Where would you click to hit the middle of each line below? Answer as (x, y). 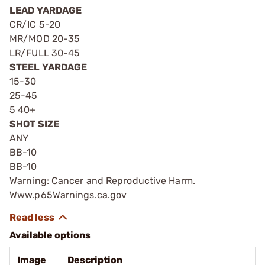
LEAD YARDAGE (46, 10)
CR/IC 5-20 (35, 24)
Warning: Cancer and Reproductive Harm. (102, 180)
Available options (50, 235)
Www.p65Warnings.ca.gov (68, 195)
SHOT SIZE (34, 124)
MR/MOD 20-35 (45, 38)
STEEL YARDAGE (49, 67)
